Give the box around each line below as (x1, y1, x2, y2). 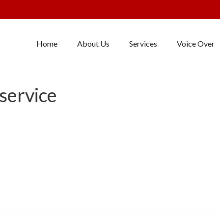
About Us (77, 39, 110, 48)
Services (129, 39, 157, 48)
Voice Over (176, 39, 215, 48)
